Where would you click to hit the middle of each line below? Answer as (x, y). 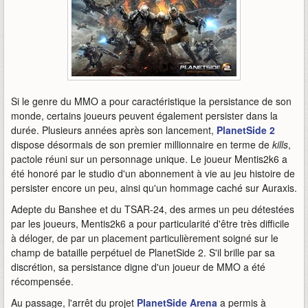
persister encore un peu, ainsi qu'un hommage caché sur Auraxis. (154, 188)
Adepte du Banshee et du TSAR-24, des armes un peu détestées (153, 209)
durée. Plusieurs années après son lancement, (114, 130)
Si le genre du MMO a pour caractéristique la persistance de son (151, 101)
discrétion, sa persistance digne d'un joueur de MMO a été (138, 267)
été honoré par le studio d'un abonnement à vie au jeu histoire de (153, 173)
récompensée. (42, 281)
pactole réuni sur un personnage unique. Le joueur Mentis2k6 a (149, 159)
